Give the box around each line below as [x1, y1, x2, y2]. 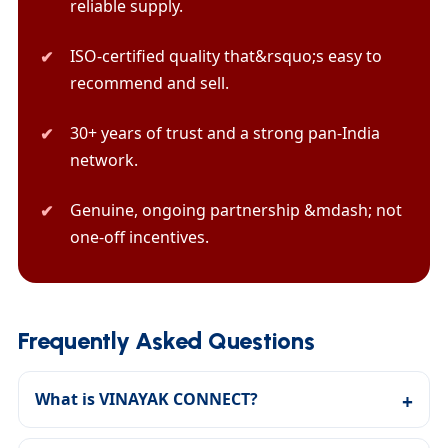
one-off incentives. [70, 225, 209, 248]
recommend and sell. [70, 72, 229, 95]
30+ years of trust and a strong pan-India [70, 122, 380, 145]
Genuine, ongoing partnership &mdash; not [70, 198, 402, 221]
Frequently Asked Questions [18, 326, 315, 356]
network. [70, 149, 138, 172]
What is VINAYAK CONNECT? [35, 387, 258, 410]
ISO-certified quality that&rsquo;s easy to [70, 45, 382, 68]
